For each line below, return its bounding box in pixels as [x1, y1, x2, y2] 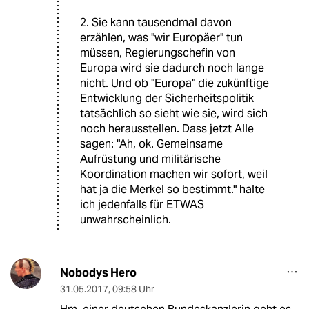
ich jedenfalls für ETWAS [80, 197, 204, 212]
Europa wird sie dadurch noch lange [80, 61, 264, 76]
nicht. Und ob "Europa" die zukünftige [80, 76, 269, 91]
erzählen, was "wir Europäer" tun [80, 30, 243, 46]
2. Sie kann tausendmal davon [80, 15, 232, 30]
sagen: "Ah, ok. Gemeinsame [80, 137, 223, 152]
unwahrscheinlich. [80, 212, 171, 228]
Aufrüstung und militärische [80, 152, 221, 167]
